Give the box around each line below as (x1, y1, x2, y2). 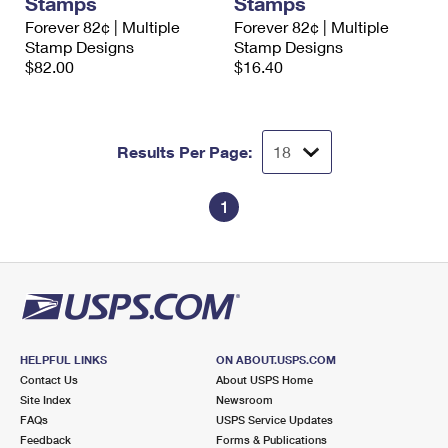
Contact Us (20, 373, 78, 387)
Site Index (20, 393, 71, 407)
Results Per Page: (116, 142, 252, 162)
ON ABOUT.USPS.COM (215, 353, 336, 367)
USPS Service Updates (215, 413, 333, 427)
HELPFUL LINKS (20, 353, 107, 367)
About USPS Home (215, 373, 313, 387)
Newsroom (215, 393, 273, 407)
